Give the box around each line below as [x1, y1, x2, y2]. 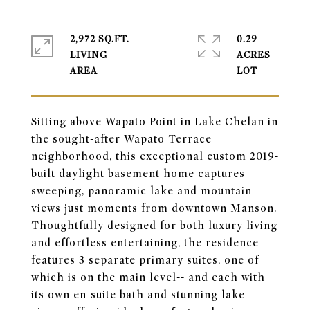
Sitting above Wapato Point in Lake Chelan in [31, 116, 278, 128]
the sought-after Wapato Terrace [31, 133, 212, 145]
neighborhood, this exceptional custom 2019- [31, 150, 279, 163]
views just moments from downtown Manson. [31, 202, 277, 215]
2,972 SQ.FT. [70, 33, 129, 45]
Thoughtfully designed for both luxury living [31, 219, 277, 232]
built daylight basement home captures [31, 167, 245, 180]
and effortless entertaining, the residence [31, 237, 259, 249]
